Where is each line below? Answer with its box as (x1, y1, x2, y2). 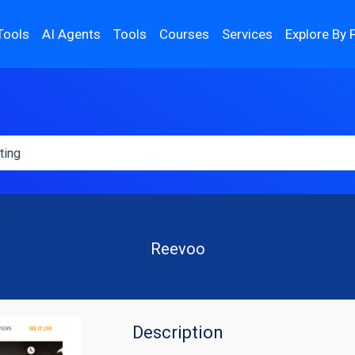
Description (132, 323, 224, 342)
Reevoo (150, 239, 205, 258)
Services (222, 25, 273, 42)
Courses (159, 25, 210, 42)
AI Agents (42, 25, 101, 42)
